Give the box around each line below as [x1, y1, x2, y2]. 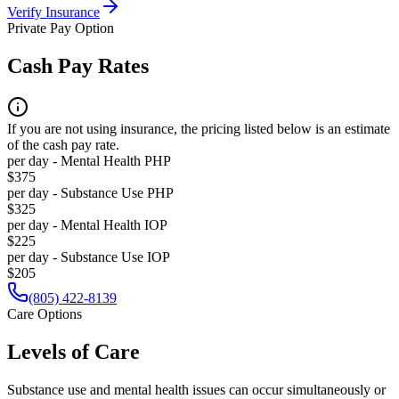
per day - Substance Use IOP [7, 248, 170, 265]
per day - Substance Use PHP [7, 184, 174, 200]
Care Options [7, 305, 82, 322]
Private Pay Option [7, 20, 114, 37]
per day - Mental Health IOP [7, 216, 167, 232]
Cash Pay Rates [7, 54, 149, 78]
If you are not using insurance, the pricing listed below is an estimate [7, 120, 390, 136]
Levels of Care [7, 339, 140, 363]
